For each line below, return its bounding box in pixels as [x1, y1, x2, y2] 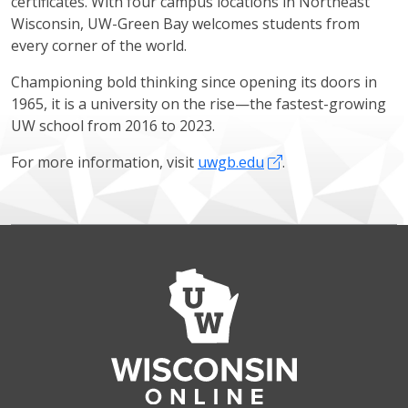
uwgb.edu [198, 152, 264, 173]
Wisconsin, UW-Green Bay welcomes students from [11, 14, 360, 35]
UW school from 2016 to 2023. [11, 116, 215, 137]
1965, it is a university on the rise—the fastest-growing [11, 94, 386, 115]
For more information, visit [11, 152, 198, 173]
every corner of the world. [11, 36, 187, 56]
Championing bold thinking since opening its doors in [11, 72, 377, 93]
